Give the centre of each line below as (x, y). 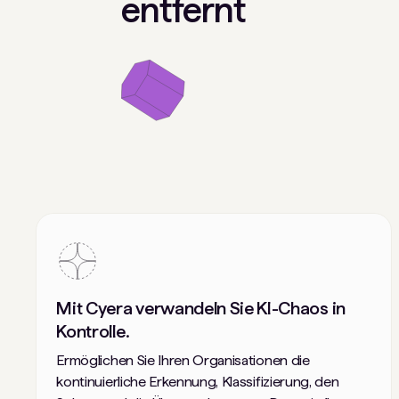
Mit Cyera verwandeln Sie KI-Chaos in (201, 308)
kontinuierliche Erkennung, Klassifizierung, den (198, 381)
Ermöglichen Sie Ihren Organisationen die (183, 360)
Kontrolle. (93, 331)
